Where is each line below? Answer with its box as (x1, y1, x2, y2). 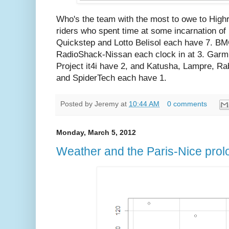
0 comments (167, 100, 207, 108)
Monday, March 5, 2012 (56, 128, 136, 136)
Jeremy (95, 100, 119, 108)
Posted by (60, 100, 95, 108)
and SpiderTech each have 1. (56, 73, 167, 83)
